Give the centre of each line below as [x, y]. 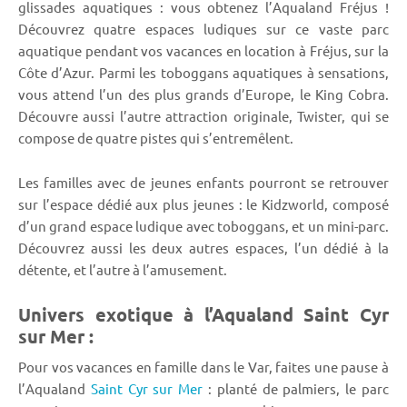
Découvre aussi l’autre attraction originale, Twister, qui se [203, 116]
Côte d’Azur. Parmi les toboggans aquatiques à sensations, [203, 73]
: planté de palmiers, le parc [296, 389]
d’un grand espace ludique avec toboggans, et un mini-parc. [203, 226]
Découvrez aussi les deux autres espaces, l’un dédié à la [203, 248]
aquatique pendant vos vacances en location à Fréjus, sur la [203, 51]
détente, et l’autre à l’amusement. [123, 270]
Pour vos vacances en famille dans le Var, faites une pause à [203, 367]
